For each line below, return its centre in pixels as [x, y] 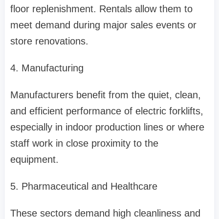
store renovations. [49, 41]
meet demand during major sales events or [103, 25]
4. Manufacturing [47, 68]
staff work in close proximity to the [84, 143]
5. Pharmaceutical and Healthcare [84, 186]
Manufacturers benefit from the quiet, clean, [106, 95]
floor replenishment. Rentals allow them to [101, 9]
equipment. [34, 160]
